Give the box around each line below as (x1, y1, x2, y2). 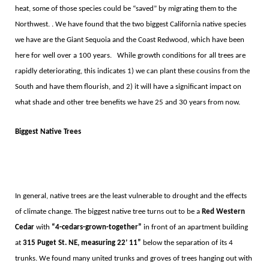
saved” (135, 4, 159, 13)
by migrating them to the (158, 4, 237, 13)
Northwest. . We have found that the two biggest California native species (14, 20, 246, 28)
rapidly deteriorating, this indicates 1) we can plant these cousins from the (14, 67, 250, 75)
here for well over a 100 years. (14, 51, 113, 59)
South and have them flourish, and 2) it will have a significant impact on (14, 82, 241, 91)
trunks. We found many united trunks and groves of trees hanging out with (14, 254, 252, 262)
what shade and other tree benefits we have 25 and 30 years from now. (14, 98, 240, 106)
